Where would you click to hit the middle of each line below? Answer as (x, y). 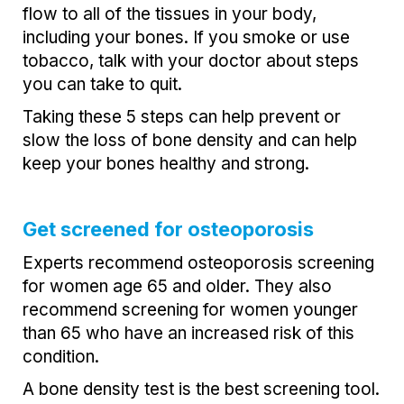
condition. (61, 356)
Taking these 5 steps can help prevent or (182, 116)
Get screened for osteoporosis (168, 229)
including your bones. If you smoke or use (186, 37)
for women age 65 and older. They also (177, 286)
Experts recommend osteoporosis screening (198, 262)
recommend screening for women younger (190, 309)
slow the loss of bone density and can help (190, 140)
